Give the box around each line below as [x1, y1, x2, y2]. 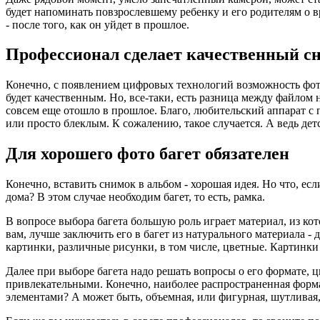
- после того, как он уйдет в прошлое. [6, 18, 189, 31]
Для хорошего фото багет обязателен [6, 144, 289, 164]
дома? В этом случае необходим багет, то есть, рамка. [6, 191, 265, 204]
